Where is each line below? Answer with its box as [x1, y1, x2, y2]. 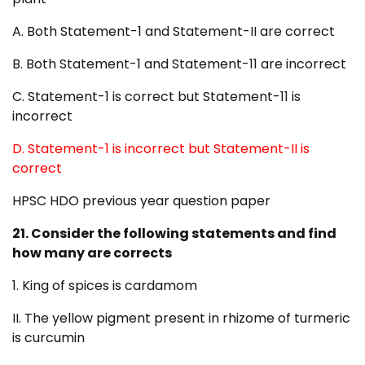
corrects [113, 244, 172, 263]
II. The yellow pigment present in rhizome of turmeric [12, 309, 350, 328]
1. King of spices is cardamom [12, 276, 197, 296]
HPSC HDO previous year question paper [12, 191, 270, 211]
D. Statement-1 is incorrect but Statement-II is [12, 139, 310, 159]
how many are [12, 244, 113, 263]
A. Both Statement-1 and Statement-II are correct [12, 22, 335, 42]
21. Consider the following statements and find [12, 224, 336, 244]
